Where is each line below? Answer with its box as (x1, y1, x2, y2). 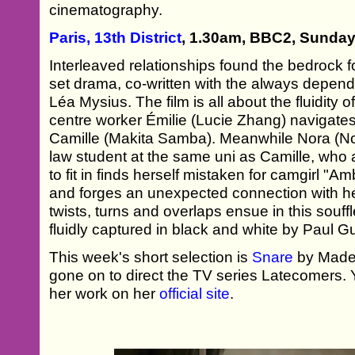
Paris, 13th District (49, 29, 182, 46)
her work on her (49, 284, 160, 302)
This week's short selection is (49, 248, 253, 265)
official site (159, 284, 231, 302)
